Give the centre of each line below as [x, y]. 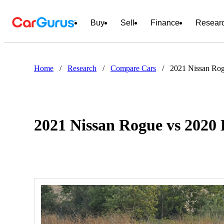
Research [82, 68]
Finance [165, 23]
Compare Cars [133, 68]
